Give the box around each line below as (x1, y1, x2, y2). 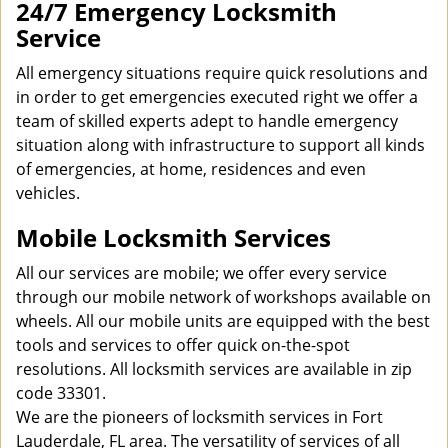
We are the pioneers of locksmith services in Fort (16, 406, 383, 428)
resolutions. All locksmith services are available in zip (16, 358, 412, 380)
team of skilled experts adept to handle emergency (16, 110, 398, 132)
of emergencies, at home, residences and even (16, 158, 366, 180)
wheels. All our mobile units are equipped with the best (16, 310, 430, 332)
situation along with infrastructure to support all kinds (16, 134, 425, 156)
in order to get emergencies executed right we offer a (16, 86, 418, 108)
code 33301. (16, 382, 110, 404)
